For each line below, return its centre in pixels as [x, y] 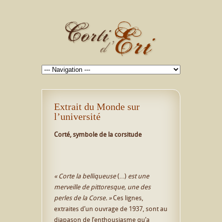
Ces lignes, [128, 197]
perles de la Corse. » [83, 197]
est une [139, 176]
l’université [77, 116]
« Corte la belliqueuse [86, 176]
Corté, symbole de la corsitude [98, 134]
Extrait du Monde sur [97, 106]
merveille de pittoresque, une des [102, 187]
